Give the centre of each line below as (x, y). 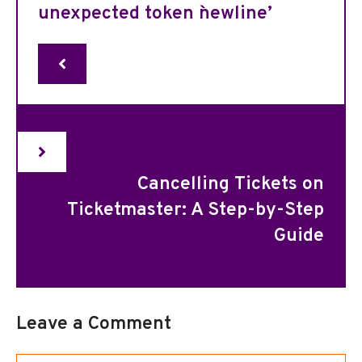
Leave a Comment (94, 324)
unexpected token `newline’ (155, 14)
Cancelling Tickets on (231, 185)
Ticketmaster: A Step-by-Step (196, 210)
